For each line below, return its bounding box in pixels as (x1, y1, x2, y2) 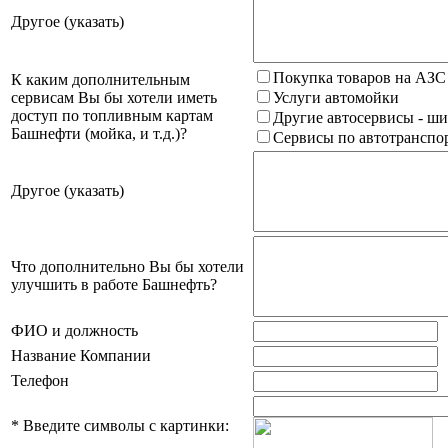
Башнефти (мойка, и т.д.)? (11, 124, 187, 142)
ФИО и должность (11, 321, 138, 339)
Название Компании (11, 346, 151, 364)
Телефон (11, 371, 69, 389)
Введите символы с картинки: (19, 416, 229, 434)
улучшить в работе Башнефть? (11, 275, 217, 293)
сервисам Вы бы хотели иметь (11, 88, 217, 106)
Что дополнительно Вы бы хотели (11, 257, 244, 275)
